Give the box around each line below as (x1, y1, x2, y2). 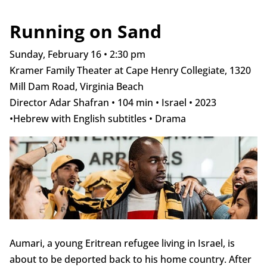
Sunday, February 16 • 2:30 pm (9, 48, 145, 61)
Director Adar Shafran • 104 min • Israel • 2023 (9, 96, 216, 110)
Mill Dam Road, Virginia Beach (9, 80, 144, 94)
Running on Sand (9, 19, 162, 44)
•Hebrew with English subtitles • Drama (9, 112, 186, 126)
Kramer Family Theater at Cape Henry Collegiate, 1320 (9, 64, 251, 77)
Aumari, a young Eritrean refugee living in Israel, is (9, 237, 235, 250)
